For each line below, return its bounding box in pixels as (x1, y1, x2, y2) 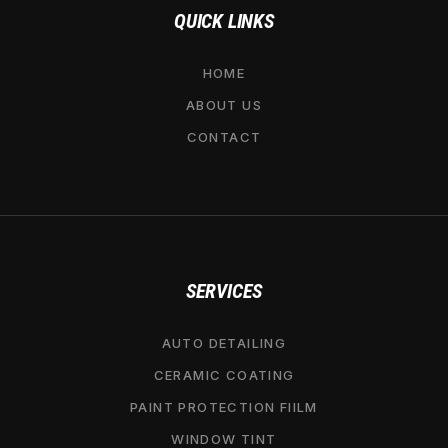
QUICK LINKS (174, 8, 274, 33)
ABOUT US (185, 96, 263, 113)
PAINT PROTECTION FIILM (130, 399, 318, 416)
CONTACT (186, 128, 262, 145)
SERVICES (185, 279, 263, 304)
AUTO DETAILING (161, 335, 287, 352)
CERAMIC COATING (153, 367, 295, 384)
